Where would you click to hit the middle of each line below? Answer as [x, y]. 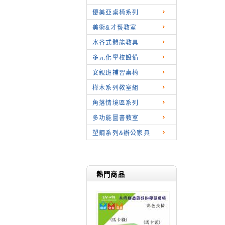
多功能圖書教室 [116, 118]
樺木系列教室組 [116, 88]
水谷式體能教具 [116, 43]
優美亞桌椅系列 [116, 13]
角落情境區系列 [116, 103]
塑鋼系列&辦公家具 [121, 133]
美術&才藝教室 [115, 28]
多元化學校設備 [116, 58]
